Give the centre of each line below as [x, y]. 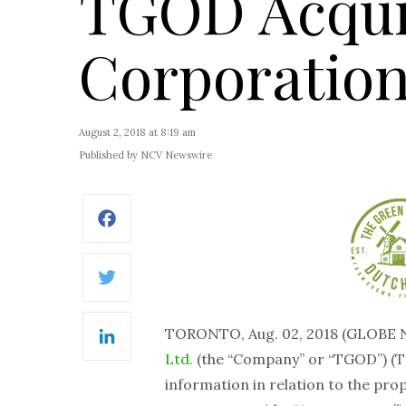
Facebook [176, 230]
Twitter [170, 289]
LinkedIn [174, 348]
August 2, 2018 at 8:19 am [137, 132]
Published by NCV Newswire [145, 155]
